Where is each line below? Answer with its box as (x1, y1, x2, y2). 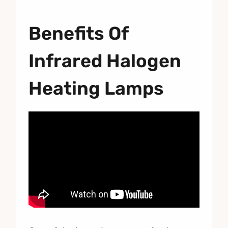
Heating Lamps (28, 77, 164, 99)
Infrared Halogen (28, 49, 181, 72)
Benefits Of (28, 22, 128, 44)
